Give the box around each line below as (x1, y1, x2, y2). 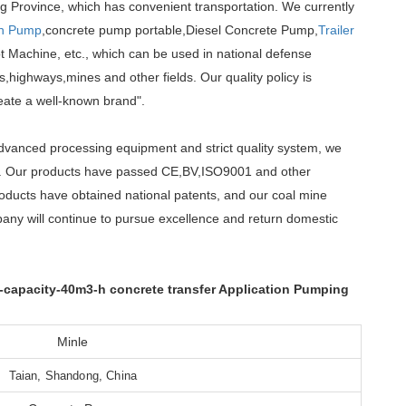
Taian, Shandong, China (8, 369, 138, 383)
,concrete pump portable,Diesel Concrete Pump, (41, 23, 318, 38)
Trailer (317, 23, 354, 38)
